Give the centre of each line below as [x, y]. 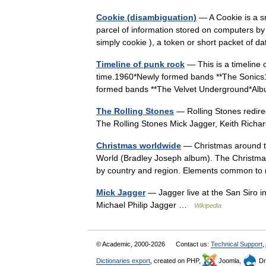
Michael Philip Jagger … [145, 205]
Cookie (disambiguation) [146, 18]
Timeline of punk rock [140, 64]
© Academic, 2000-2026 [132, 244]
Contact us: [193, 244]
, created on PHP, [176, 261]
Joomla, [230, 261]
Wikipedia [208, 206]
